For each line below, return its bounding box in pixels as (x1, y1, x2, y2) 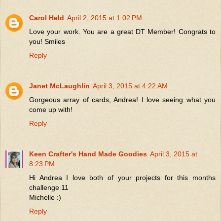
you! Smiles (29, 37, 65, 45)
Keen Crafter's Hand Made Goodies (29, 149, 147, 158)
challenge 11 (29, 183, 69, 191)
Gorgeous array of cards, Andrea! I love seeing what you (29, 95, 216, 104)
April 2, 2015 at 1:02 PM (67, 13, 142, 22)
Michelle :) (29, 193, 61, 201)
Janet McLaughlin (29, 81, 90, 90)
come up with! (29, 105, 73, 113)
